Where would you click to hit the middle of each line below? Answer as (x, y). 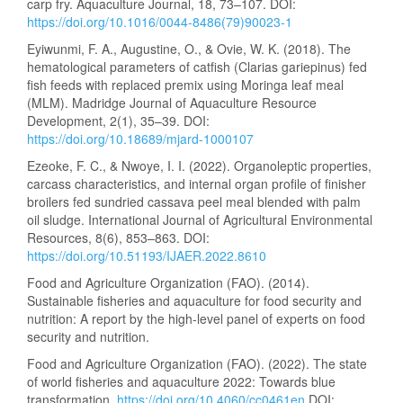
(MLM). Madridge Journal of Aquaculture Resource (172, 103)
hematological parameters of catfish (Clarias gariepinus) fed (197, 67)
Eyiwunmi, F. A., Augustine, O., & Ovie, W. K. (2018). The (189, 49)
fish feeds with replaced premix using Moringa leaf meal (185, 85)
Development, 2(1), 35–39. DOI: (118, 121)
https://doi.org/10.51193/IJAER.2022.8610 (147, 255)
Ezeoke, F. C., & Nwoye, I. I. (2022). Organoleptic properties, (199, 166)
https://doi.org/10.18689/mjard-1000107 (140, 139)
